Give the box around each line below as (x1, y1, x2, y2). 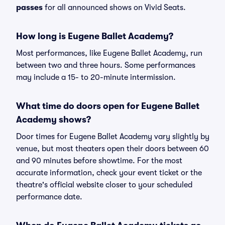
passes (16, 3, 43, 12)
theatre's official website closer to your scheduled (16, 180, 192, 189)
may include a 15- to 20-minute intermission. (16, 73, 176, 82)
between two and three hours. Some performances (16, 61, 195, 70)
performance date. (16, 192, 82, 201)
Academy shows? (16, 115, 91, 125)
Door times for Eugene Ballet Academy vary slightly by (16, 132, 209, 141)
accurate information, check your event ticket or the (16, 168, 202, 177)
